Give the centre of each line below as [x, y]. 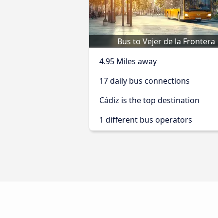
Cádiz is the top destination [149, 100]
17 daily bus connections [145, 81]
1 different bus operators [146, 120]
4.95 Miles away [128, 61]
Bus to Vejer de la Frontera [166, 41]
